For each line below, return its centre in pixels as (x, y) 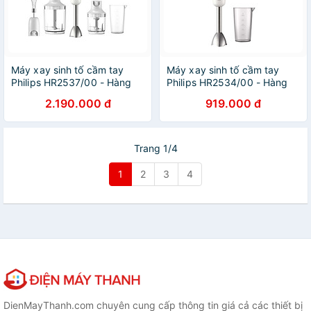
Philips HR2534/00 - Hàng (227, 82)
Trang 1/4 (155, 148)
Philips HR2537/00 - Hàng (72, 82)
